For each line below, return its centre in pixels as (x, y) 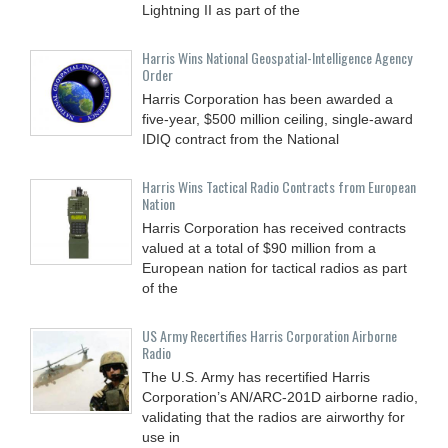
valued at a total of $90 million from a (259, 247)
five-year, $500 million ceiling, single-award (277, 118)
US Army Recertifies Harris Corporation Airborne (269, 335)
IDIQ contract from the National (240, 138)
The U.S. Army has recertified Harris (256, 376)
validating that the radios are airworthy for (273, 416)
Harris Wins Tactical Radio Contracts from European (279, 186)
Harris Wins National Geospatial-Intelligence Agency (277, 57)
